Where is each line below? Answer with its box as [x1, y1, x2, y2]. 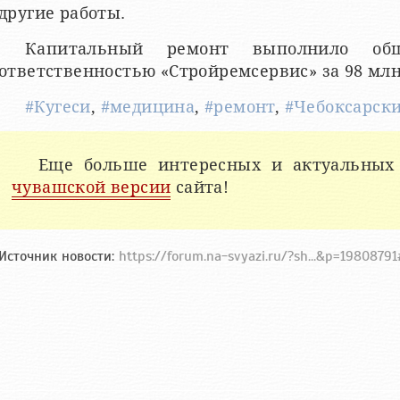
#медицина [100, 96, 196, 116]
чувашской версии [12, 177, 171, 196]
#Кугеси [25, 96, 91, 116]
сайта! [171, 177, 229, 196]
